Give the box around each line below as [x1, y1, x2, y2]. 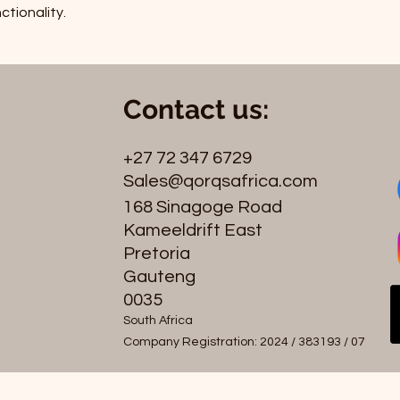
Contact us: [123, 93, 269, 125]
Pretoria [123, 244, 194, 262]
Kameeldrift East [123, 221, 262, 239]
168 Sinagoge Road [123, 197, 282, 216]
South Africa [123, 313, 193, 327]
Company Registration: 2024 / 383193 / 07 [123, 335, 365, 348]
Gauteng [123, 267, 196, 286]
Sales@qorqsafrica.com [123, 171, 318, 190]
